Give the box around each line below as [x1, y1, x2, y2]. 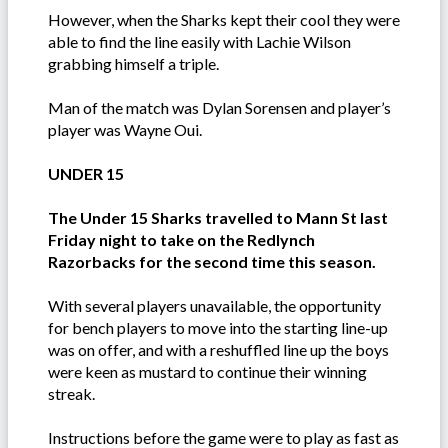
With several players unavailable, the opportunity [48, 296, 381, 316]
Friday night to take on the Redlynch [48, 230, 315, 250]
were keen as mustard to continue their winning [48, 362, 367, 382]
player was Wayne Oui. [48, 120, 202, 140]
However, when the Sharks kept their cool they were [48, 10, 400, 30]
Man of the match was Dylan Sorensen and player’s [48, 98, 391, 118]
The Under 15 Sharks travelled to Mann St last [48, 208, 388, 228]
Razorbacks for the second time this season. [48, 252, 376, 272]
